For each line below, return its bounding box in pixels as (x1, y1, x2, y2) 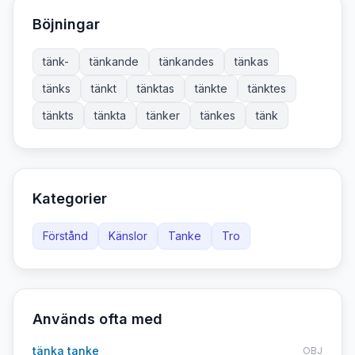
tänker (147, 109, 180, 122)
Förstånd (43, 229, 88, 242)
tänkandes (159, 55, 214, 68)
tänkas (235, 55, 269, 68)
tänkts (43, 109, 74, 122)
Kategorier (32, 190, 107, 207)
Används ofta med (32, 311, 162, 327)
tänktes (248, 82, 286, 95)
